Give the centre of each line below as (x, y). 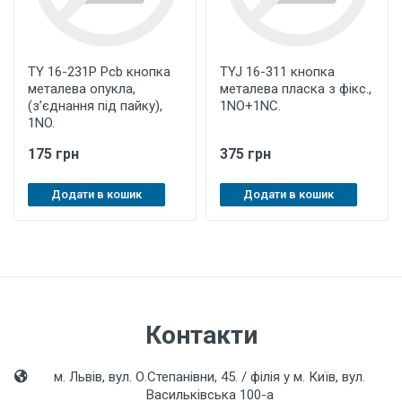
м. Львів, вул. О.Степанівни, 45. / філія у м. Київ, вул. (210, 377)
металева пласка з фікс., (296, 89)
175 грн (53, 154)
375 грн (245, 154)
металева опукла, (82, 89)
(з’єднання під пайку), (95, 106)
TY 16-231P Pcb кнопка (99, 72)
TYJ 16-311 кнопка (277, 72)
